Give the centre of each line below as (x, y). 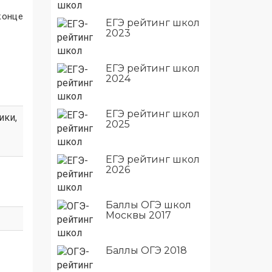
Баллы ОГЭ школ (148, 205)
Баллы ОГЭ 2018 (146, 250)
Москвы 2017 (138, 215)
